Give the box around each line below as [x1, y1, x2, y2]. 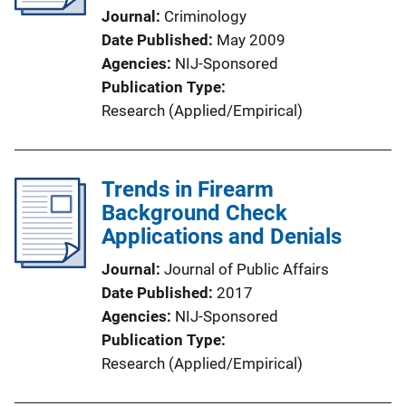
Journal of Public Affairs [164, 260, 329, 279]
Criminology [164, 7, 246, 26]
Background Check [101, 200, 287, 227]
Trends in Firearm [101, 177, 274, 203]
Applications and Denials [101, 224, 342, 250]
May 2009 [217, 31, 285, 50]
